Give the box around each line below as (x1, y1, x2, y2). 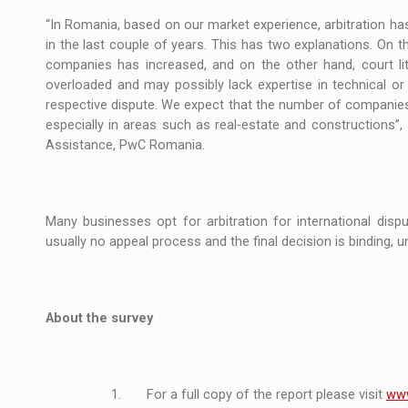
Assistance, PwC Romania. (46, 137, 212, 153)
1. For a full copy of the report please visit (111, 386, 386, 403)
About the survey (46, 310, 153, 326)
